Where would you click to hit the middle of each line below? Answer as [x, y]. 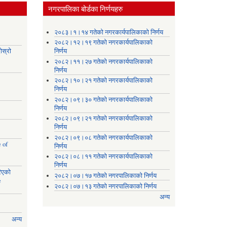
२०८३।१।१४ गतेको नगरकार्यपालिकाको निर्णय [109, 32]
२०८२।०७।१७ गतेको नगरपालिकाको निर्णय [106, 175]
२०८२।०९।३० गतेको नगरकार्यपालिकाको [104, 99]
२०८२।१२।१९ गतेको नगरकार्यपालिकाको [104, 43]
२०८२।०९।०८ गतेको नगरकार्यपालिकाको [104, 137]
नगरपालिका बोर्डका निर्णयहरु [85, 9]
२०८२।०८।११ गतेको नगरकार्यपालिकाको [104, 157]
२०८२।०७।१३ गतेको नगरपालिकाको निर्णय [106, 186]
